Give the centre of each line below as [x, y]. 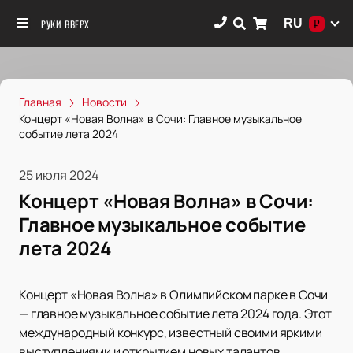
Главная [40, 102]
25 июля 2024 [59, 175]
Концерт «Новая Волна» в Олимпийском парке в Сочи [174, 295]
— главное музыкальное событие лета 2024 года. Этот [175, 314]
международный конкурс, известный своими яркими [171, 333]
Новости [104, 102]
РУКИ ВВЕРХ [65, 24]
